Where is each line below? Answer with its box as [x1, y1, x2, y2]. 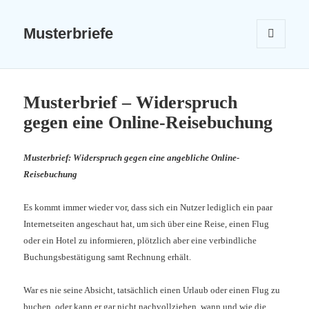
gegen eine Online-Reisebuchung [23, 112, 273, 133]
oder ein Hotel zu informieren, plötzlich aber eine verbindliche [23, 235, 257, 246]
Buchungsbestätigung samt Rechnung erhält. [23, 252, 194, 263]
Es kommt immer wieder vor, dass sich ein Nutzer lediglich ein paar [23, 202, 273, 213]
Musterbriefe [23, 25, 114, 43]
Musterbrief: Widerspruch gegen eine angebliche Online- [23, 152, 240, 163]
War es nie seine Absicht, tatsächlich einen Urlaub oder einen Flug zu [23, 285, 281, 296]
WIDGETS [257, 67, 295, 77]
